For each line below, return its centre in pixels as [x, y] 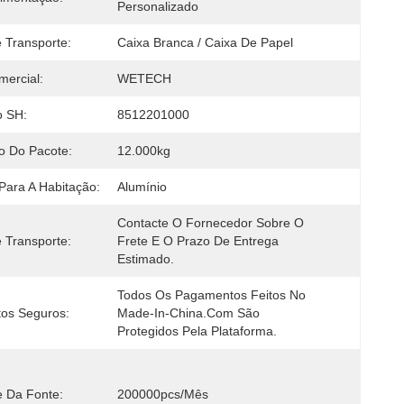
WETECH [144, 78]
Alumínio [142, 187]
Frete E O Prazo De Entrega [198, 241]
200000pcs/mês [163, 394]
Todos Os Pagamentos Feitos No [211, 295]
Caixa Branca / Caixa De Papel [205, 42]
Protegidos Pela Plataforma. [197, 331]
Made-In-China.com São [188, 313]
